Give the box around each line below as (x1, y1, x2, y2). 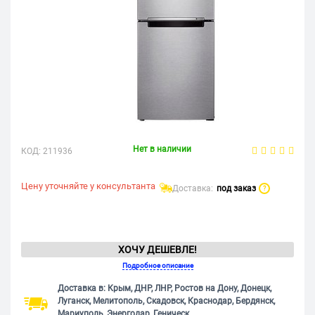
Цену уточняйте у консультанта (21, 181, 155, 192)
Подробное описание (122, 262, 193, 270)
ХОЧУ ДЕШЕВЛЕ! (118, 244, 197, 256)
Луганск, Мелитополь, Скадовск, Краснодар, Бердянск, (58, 296, 275, 307)
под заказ (216, 184, 256, 194)
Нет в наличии (133, 144, 191, 155)
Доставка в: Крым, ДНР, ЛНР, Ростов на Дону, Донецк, (58, 283, 271, 294)
